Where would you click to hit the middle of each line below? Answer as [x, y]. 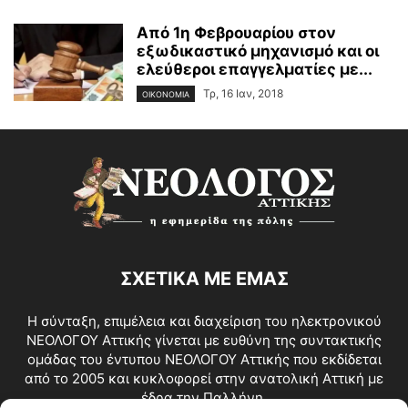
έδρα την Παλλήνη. [204, 397]
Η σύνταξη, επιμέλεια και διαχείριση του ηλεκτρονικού [204, 321]
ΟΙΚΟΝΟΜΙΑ [166, 94]
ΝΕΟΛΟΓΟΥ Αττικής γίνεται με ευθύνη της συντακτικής [204, 340]
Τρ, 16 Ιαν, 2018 [243, 93]
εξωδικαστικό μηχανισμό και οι [258, 51]
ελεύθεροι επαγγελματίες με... [255, 69]
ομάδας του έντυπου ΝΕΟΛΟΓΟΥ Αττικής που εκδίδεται [204, 359]
